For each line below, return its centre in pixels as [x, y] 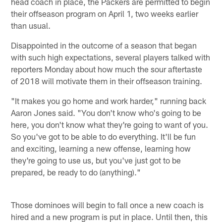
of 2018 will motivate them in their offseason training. [107, 81]
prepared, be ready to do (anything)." [76, 172]
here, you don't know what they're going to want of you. [110, 125]
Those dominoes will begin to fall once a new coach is [108, 205]
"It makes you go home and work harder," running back [109, 101]
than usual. [31, 26]
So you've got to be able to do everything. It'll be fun [104, 137]
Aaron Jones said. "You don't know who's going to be [106, 113]
